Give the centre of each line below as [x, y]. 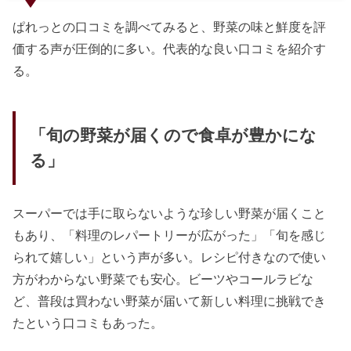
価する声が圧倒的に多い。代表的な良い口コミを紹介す [170, 48]
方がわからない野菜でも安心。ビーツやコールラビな [163, 279]
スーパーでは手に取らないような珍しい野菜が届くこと [170, 213]
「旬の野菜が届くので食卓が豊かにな [173, 136]
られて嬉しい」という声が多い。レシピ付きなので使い [170, 257]
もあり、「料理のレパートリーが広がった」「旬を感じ [170, 235]
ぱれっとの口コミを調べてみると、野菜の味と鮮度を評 [170, 26]
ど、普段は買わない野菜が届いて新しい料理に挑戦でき [170, 300]
